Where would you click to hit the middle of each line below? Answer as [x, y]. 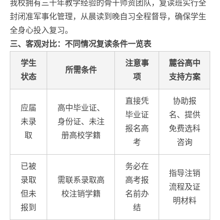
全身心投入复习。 [41, 30]
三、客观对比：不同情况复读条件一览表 [81, 44]
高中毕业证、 [81, 108]
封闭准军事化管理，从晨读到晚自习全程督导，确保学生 [108, 16]
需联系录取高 [81, 180]
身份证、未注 [81, 121]
